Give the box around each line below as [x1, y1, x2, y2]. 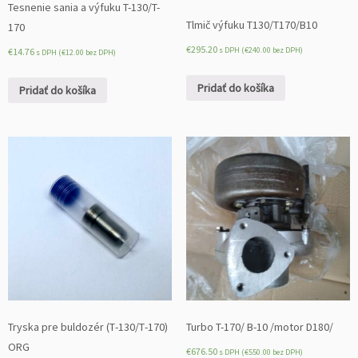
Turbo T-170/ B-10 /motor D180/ [185, 319, 333, 334]
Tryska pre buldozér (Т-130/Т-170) [8, 319, 168, 334]
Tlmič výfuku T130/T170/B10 [185, 18, 317, 33]
